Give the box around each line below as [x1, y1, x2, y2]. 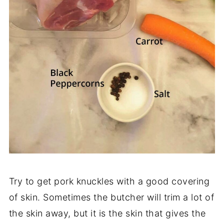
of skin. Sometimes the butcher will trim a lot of [8, 191, 214, 202]
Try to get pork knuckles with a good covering [8, 175, 210, 186]
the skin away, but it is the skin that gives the [8, 207, 206, 218]
